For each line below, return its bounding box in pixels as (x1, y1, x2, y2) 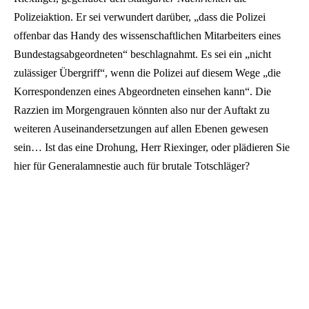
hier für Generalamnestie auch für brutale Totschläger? (14, 160, 250, 172)
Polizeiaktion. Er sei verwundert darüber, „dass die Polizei (14, 11, 266, 23)
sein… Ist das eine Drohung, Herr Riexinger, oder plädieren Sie (14, 141, 290, 154)
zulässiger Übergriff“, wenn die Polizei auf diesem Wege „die (14, 67, 281, 79)
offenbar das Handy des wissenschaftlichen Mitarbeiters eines (14, 30, 281, 42)
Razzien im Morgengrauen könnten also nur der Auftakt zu (14, 104, 270, 117)
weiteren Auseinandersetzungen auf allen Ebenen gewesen (14, 123, 268, 135)
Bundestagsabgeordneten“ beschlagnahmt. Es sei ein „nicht (14, 48, 271, 61)
